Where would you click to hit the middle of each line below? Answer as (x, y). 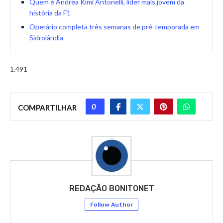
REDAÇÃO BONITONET (111, 189)
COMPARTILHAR (47, 108)
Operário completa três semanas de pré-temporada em (114, 27)
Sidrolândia (46, 38)
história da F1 (50, 13)
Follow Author (111, 205)
